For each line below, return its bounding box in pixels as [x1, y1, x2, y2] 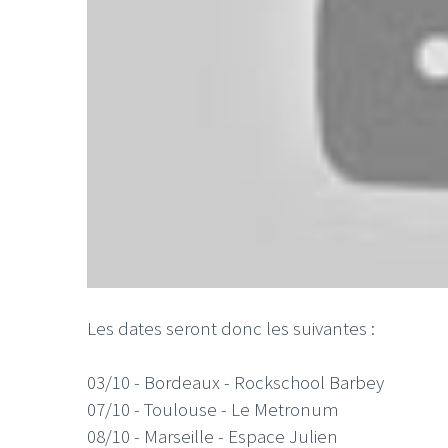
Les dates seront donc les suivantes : [87, 315, 375, 340]
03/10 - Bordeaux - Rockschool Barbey [87, 369, 384, 394]
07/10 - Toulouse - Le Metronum [87, 396, 339, 421]
